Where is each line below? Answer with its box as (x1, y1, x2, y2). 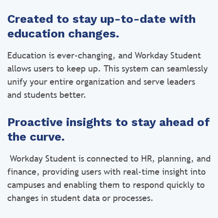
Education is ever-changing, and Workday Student (7, 50, 201, 60)
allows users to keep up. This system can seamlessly (7, 63, 208, 73)
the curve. (7, 130, 65, 144)
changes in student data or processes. (7, 193, 154, 203)
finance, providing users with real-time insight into (7, 166, 206, 177)
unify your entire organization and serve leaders (7, 76, 195, 87)
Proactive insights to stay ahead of (7, 115, 210, 129)
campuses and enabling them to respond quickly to (7, 180, 205, 190)
